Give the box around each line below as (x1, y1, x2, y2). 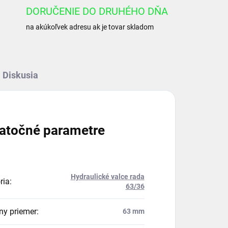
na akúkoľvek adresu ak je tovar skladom (25, 23, 154, 31)
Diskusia (2, 70, 38, 80)
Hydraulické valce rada (70, 173, 145, 181)
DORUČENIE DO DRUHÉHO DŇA (25, 5, 168, 17)
